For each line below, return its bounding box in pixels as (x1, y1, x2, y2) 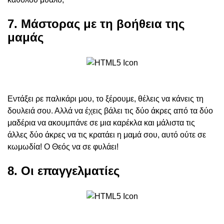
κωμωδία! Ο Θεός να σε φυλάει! (7, 142, 118, 151)
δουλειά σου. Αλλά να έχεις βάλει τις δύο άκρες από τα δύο (7, 106, 213, 115)
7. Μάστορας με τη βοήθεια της (7, 17, 184, 31)
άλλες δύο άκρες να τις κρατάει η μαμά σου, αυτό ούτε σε (7, 130, 206, 139)
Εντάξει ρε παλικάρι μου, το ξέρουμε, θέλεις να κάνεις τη (7, 94, 203, 103)
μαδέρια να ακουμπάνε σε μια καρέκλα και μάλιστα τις (7, 118, 195, 127)
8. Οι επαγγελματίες (7, 164, 119, 178)
